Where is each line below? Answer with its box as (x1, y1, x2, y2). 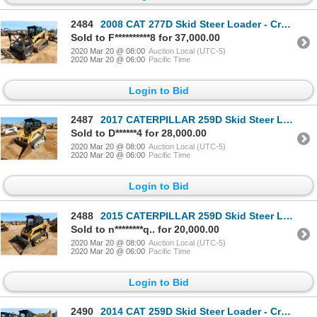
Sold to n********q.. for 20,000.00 (71, 223, 219, 235)
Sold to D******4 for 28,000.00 (71, 127, 207, 139)
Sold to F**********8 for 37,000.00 (71, 31, 220, 43)
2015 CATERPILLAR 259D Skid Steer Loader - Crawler (100, 209, 283, 221)
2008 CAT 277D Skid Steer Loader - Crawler (100, 18, 281, 30)
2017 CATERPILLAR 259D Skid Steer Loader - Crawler (100, 114, 283, 126)
